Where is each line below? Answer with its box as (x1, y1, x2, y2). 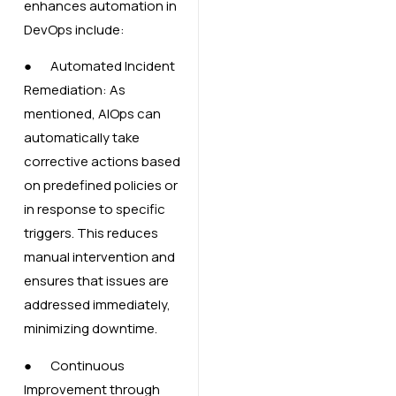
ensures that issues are (23, 271, 169, 291)
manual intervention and (23, 247, 175, 267)
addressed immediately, (23, 295, 171, 315)
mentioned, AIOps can (23, 104, 161, 124)
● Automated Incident (23, 57, 175, 76)
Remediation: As (23, 80, 126, 100)
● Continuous (23, 355, 125, 375)
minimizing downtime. (23, 319, 157, 339)
